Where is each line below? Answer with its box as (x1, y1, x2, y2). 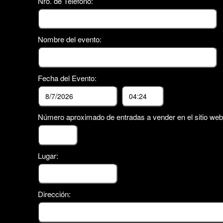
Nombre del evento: (38, 34, 102, 45)
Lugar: (38, 150, 58, 161)
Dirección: (38, 189, 71, 200)
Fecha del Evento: (38, 73, 97, 84)
